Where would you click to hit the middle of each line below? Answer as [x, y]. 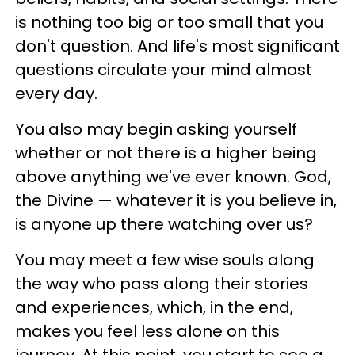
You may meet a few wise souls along [165, 260]
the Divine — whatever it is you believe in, [176, 201]
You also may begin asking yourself [156, 130]
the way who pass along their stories [162, 284]
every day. [56, 94]
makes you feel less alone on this [147, 332]
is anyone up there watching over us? [164, 225]
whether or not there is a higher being [166, 153]
